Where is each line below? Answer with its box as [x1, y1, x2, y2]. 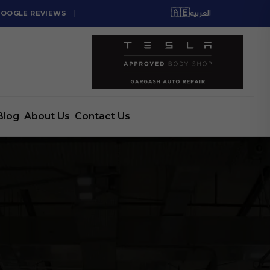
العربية [190, 9, 211, 17]
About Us [24, 110, 70, 122]
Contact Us [74, 110, 130, 122]
